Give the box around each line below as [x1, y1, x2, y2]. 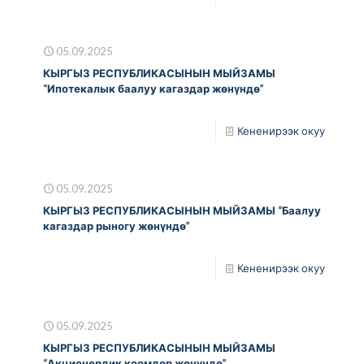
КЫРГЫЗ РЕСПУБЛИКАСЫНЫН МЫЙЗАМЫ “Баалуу [43, 203, 321, 217]
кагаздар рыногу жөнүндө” [43, 219, 190, 232]
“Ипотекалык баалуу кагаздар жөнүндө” [43, 81, 264, 95]
